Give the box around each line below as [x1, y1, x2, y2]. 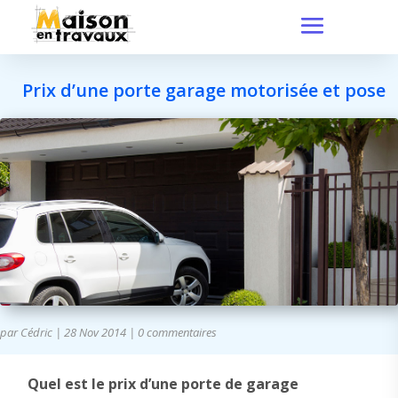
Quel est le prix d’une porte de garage [27, 374, 298, 394]
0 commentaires [138, 324, 217, 340]
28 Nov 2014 [64, 324, 126, 340]
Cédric [20, 324, 52, 340]
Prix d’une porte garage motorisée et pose [22, 78, 386, 102]
